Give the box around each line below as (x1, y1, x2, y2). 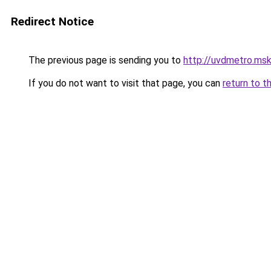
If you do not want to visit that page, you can (26, 77, 223, 89)
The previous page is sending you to (26, 54, 183, 66)
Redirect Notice (11, 15, 94, 28)
